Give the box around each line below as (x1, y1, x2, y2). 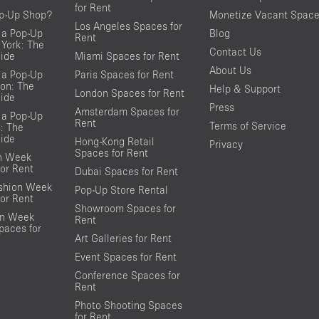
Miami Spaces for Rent (74, 49, 179, 62)
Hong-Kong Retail (74, 135, 155, 147)
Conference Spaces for (74, 268, 180, 281)
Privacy (209, 137, 243, 150)
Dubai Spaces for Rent (74, 164, 178, 177)
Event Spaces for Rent (74, 250, 177, 263)
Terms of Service (209, 119, 286, 132)
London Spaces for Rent (74, 86, 184, 99)
